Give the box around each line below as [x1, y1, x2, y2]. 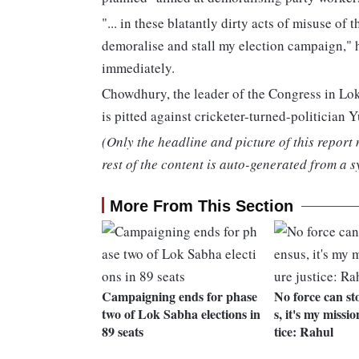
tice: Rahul [273, 322, 333, 341]
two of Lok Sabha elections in [102, 305, 260, 324]
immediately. [102, 58, 175, 78]
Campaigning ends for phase [102, 287, 257, 306]
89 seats [102, 322, 143, 341]
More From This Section [110, 197, 293, 216]
